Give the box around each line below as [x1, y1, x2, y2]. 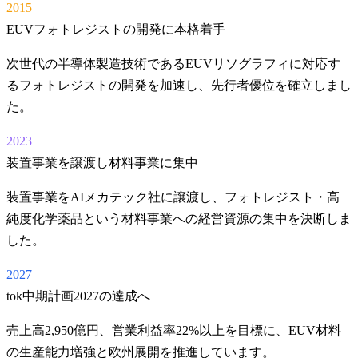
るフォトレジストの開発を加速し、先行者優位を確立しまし [6, 78, 352, 93]
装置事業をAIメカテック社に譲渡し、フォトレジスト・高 [6, 190, 340, 205]
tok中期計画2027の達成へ [6, 289, 150, 304]
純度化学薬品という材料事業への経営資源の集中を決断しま [6, 212, 352, 226]
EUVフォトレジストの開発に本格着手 [6, 22, 225, 37]
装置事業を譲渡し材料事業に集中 [6, 156, 198, 170]
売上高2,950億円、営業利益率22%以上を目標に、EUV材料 [6, 324, 341, 338]
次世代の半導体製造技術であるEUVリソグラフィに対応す [6, 57, 340, 71]
